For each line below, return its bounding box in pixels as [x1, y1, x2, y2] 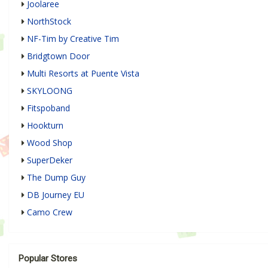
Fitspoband [27, 102, 70, 114]
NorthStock [27, 16, 71, 28]
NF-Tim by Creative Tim [27, 33, 119, 45]
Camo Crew [27, 206, 72, 218]
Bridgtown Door [27, 50, 90, 62]
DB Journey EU [27, 189, 84, 201]
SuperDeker [27, 154, 72, 166]
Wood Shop [27, 137, 72, 149]
